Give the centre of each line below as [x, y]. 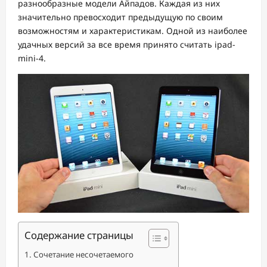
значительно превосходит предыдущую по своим [120, 17]
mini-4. [32, 58]
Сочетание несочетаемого [83, 254]
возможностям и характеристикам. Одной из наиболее [133, 30]
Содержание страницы [79, 235]
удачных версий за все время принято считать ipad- [127, 44]
